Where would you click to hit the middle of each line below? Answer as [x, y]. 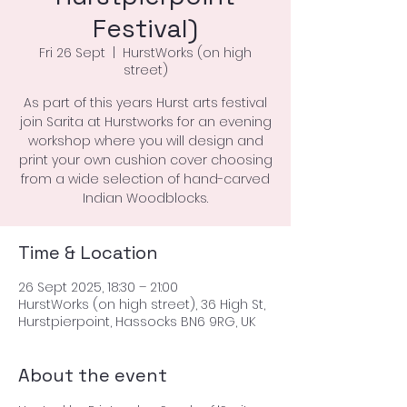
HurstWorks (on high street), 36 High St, [142, 304]
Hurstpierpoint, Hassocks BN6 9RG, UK [137, 322]
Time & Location [88, 253]
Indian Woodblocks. [145, 198]
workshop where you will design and [145, 141]
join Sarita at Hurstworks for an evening [145, 122]
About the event [93, 375]
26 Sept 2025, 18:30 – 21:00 [98, 287]
